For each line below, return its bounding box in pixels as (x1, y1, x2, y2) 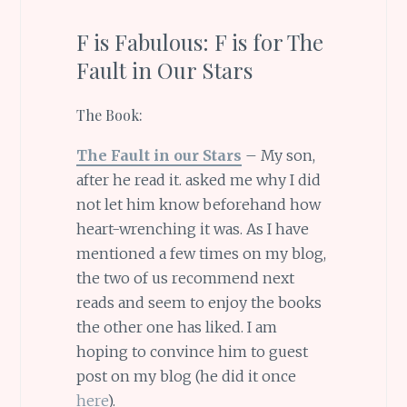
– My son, (241, 146, 315, 165)
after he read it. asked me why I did (75, 171, 321, 190)
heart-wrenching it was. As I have (75, 220, 309, 239)
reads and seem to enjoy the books (75, 293, 322, 313)
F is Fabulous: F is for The (75, 26, 323, 56)
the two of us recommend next (75, 269, 294, 288)
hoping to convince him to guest (75, 342, 308, 362)
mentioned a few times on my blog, (75, 244, 326, 263)
